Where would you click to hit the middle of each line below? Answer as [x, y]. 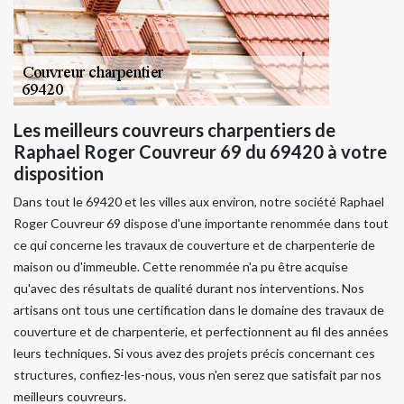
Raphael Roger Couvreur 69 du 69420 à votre [200, 151]
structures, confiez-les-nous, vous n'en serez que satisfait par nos [197, 374]
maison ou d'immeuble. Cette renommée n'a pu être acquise [181, 266]
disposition [59, 173]
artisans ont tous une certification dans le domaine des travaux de [199, 309]
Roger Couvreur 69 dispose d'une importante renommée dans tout [201, 223]
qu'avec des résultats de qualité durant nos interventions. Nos [189, 288]
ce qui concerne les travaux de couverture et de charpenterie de [194, 244]
